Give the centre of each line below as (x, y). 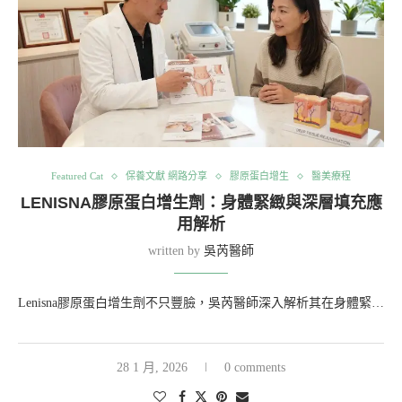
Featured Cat (77, 176)
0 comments (255, 368)
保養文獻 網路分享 (166, 176)
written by (176, 251)
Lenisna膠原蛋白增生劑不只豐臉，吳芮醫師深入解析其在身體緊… (201, 303)
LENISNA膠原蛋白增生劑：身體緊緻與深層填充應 (201, 203)
